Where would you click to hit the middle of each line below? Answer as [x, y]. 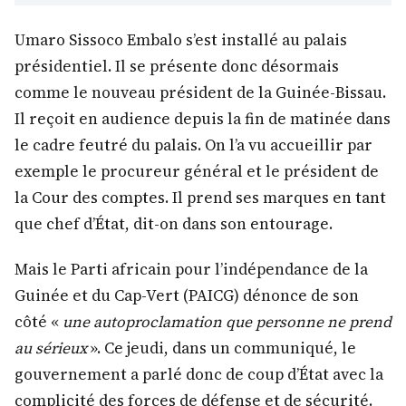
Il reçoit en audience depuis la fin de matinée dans [203, 119]
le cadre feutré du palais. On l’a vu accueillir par [193, 145]
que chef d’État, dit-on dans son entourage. [174, 224]
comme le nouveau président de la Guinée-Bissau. [200, 93]
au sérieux [51, 348]
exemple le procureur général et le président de [197, 172]
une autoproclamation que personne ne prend [227, 322]
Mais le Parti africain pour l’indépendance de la [191, 270]
